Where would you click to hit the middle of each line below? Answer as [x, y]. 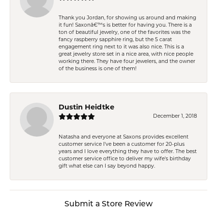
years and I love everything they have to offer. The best [128, 152]
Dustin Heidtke [86, 108]
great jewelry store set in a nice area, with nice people [126, 54]
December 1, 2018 [175, 116]
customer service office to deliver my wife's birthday [125, 159]
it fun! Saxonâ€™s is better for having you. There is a [125, 25]
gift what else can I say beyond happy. [107, 166]
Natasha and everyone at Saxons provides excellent [124, 137]
